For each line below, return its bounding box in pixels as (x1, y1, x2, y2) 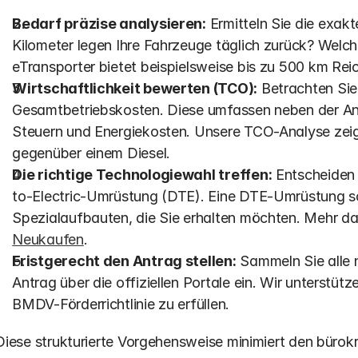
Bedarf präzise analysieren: (12, 15, 206, 32)
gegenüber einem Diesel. (12, 145, 171, 161)
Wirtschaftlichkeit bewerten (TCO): (12, 80, 258, 97)
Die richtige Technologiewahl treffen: (12, 166, 272, 183)
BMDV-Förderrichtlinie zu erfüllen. (12, 296, 230, 312)
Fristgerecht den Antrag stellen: (12, 253, 237, 269)
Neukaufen (12, 231, 84, 248)
